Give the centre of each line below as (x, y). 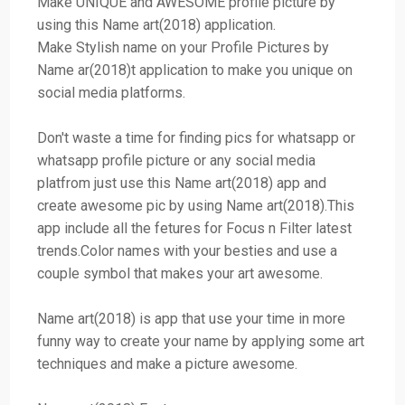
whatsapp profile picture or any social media (177, 160)
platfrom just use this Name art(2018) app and (182, 183)
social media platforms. (112, 92)
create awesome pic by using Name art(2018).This (196, 205)
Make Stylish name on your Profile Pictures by (184, 47)
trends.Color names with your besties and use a (188, 250)
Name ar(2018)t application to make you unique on (195, 70)
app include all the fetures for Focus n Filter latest (195, 228)
